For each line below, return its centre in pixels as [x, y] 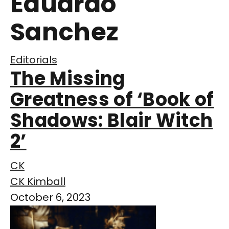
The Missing [68, 79]
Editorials [34, 60]
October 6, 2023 [50, 198]
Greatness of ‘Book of [112, 100]
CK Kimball [38, 182]
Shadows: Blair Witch [112, 121]
